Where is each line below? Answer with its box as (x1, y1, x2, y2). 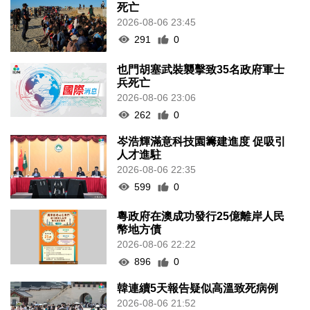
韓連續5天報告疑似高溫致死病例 (117, 282, 279, 295)
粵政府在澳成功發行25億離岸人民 (117, 210, 285, 223)
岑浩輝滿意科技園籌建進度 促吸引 (117, 135, 286, 147)
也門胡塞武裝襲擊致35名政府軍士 (117, 63, 285, 75)
